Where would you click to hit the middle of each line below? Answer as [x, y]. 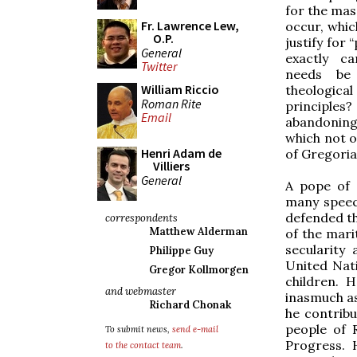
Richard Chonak [190, 305]
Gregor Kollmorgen [199, 270]
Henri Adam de [181, 153]
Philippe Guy [181, 251]
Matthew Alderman [198, 231]
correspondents [141, 218]
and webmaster [141, 291]
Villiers [171, 166]
